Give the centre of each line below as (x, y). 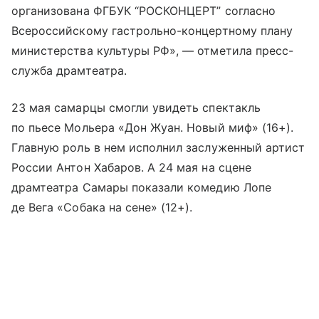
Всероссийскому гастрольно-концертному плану (152, 30)
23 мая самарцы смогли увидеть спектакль (136, 107)
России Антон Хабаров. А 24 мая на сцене (131, 167)
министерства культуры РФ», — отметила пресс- (153, 50)
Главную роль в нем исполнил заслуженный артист (158, 147)
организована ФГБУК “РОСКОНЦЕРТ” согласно (143, 10)
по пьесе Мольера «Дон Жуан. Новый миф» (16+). (153, 127)
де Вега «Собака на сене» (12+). (102, 207)
